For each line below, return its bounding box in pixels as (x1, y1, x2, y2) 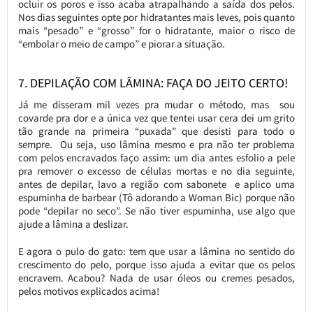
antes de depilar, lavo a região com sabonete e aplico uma (17, 177, 296, 191)
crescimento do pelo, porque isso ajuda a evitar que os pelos (17, 257, 296, 271)
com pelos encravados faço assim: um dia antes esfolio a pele (17, 150, 296, 164)
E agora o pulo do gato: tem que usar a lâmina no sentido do (17, 244, 296, 258)
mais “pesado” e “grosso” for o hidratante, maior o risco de (17, 23, 296, 37)
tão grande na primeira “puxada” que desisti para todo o (17, 124, 296, 138)
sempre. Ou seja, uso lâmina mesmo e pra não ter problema (17, 137, 296, 151)
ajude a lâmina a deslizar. (17, 217, 129, 231)
